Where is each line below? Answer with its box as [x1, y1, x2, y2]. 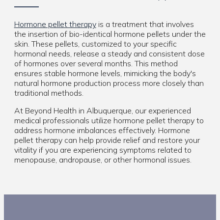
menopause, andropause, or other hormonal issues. [14, 154, 192, 165]
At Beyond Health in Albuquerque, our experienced [14, 105, 191, 115]
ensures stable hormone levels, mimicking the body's [14, 68, 196, 78]
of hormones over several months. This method [14, 58, 178, 68]
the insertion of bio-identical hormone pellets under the [14, 28, 206, 39]
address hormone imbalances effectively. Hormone [14, 125, 190, 135]
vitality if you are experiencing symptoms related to [14, 144, 192, 155]
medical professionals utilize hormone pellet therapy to [14, 115, 204, 125]
